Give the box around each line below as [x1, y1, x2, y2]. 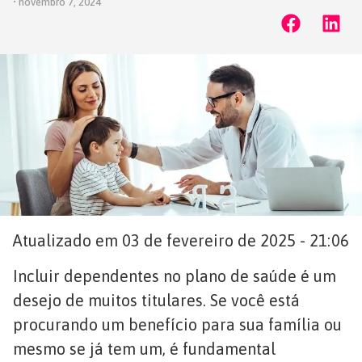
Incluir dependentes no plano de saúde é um [13, 267, 336, 286]
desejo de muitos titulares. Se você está [13, 291, 300, 310]
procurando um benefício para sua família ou [13, 315, 342, 335]
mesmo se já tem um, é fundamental [13, 339, 276, 359]
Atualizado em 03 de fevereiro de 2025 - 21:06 [13, 231, 349, 250]
